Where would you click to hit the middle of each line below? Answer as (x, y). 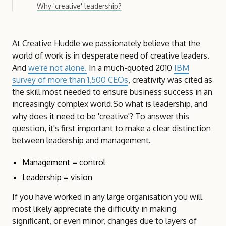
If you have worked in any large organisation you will (107, 197)
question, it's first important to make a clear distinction (111, 128)
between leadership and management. (81, 140)
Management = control (64, 162)
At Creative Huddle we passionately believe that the (106, 43)
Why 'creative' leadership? (79, 6)
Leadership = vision (57, 177)
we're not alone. (58, 68)
